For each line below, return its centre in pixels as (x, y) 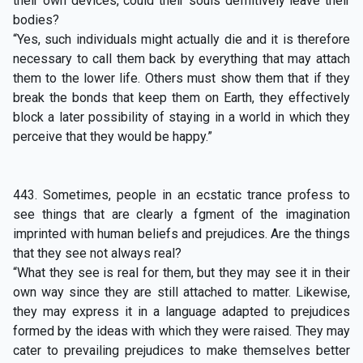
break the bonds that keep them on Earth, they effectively (181, 97)
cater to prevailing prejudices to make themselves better (181, 350)
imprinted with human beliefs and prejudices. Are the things (181, 233)
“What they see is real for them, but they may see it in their (181, 272)
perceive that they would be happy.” (113, 136)
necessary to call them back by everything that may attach (181, 58)
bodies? (36, 19)
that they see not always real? (97, 253)
